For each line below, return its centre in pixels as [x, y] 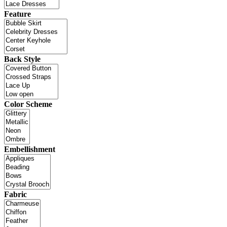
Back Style [22, 59]
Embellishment [30, 149]
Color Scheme [28, 104]
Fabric [15, 194]
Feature [17, 14]
